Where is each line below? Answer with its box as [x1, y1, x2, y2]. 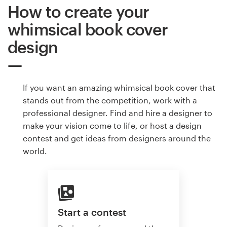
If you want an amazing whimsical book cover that [23, 83, 215, 93]
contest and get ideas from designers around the [23, 133, 211, 143]
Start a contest [58, 206, 126, 218]
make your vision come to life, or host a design [23, 121, 202, 131]
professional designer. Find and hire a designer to [23, 108, 212, 118]
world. [23, 146, 47, 156]
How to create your [8, 2, 149, 21]
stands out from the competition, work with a [23, 95, 197, 105]
